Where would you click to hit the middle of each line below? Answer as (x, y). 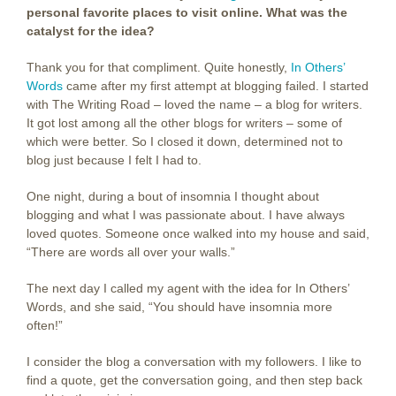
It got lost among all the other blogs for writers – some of (184, 123)
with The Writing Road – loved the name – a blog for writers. (194, 105)
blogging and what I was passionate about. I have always (186, 215)
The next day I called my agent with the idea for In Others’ (188, 289)
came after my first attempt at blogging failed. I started (216, 86)
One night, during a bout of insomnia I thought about (173, 197)
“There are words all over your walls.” (131, 252)
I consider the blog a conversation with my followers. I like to (194, 362)
